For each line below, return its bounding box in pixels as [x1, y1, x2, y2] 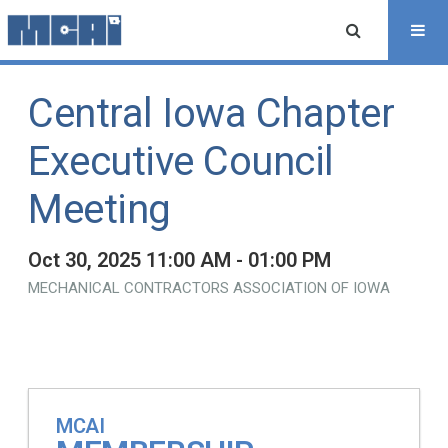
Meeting [28, 186, 171, 233]
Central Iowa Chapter [28, 90, 394, 137]
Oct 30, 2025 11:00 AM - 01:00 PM [28, 248, 331, 272]
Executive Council [28, 138, 334, 185]
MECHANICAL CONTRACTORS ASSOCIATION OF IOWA [28, 279, 390, 297]
